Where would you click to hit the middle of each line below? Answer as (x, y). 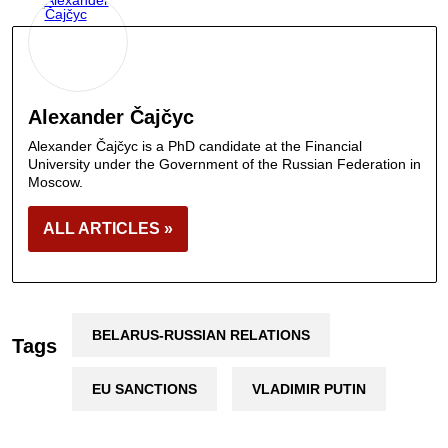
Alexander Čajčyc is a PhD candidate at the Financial (194, 146)
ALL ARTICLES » (107, 229)
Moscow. (55, 182)
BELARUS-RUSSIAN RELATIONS (200, 335)
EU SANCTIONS (144, 389)
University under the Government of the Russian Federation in (224, 164)
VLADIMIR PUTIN (308, 389)
